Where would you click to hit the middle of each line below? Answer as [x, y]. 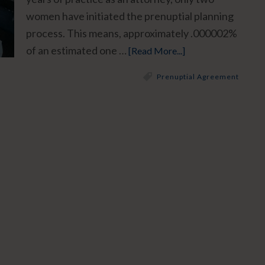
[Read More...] [157, 51]
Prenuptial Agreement [198, 77]
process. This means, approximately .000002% [132, 33]
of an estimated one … [77, 50]
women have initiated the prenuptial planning [130, 16]
